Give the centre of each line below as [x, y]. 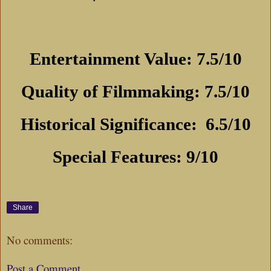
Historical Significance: [111, 124]
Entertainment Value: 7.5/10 [135, 59]
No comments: [40, 240]
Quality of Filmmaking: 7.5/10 [135, 92]
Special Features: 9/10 [135, 156]
